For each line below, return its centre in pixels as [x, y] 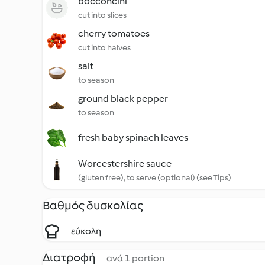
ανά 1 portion [135, 258]
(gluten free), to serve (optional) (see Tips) [155, 178]
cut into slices [102, 15]
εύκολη [86, 231]
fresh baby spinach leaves [133, 138]
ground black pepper [123, 98]
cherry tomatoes [114, 33]
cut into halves [104, 48]
